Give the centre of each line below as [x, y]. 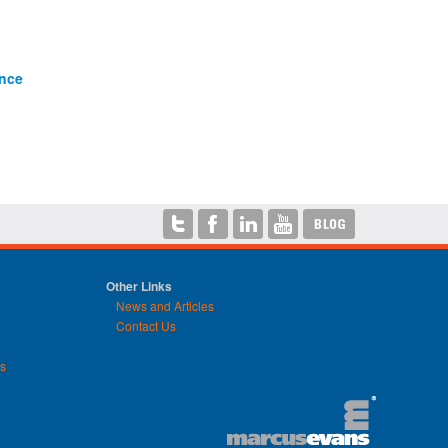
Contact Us [146, 326]
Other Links [139, 286]
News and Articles [165, 306]
